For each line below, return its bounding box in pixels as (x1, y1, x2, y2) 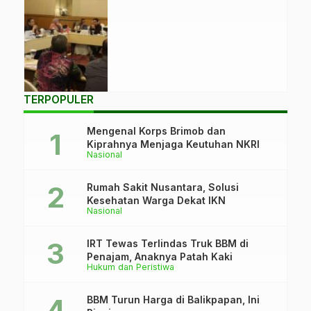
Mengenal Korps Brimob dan (87, 125, 226, 137)
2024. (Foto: (24, 62, 78, 74)
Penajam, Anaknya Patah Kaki (87, 251, 233, 262)
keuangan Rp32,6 (24, 1, 106, 13)
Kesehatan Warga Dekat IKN (87, 194, 226, 206)
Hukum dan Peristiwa (87, 262, 174, 272)
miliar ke (24, 17, 62, 28)
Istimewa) (24, 78, 67, 90)
